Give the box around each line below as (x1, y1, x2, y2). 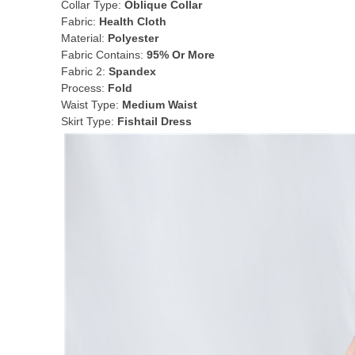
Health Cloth (99, 15, 166, 28)
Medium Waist (122, 98, 197, 111)
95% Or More (147, 48, 215, 61)
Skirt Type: (61, 115, 117, 128)
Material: (61, 32, 108, 44)
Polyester (108, 32, 158, 44)
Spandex (109, 65, 156, 78)
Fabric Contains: (61, 48, 147, 61)
